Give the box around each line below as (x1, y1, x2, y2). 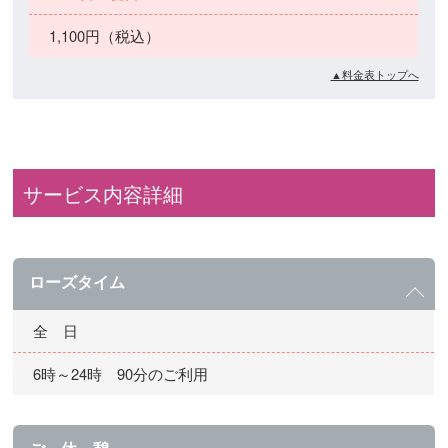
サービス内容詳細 (23, 178, 184, 208)
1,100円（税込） (49, 24, 161, 46)
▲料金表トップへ (330, 66, 419, 82)
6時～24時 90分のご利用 (33, 362, 209, 384)
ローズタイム (29, 269, 126, 293)
